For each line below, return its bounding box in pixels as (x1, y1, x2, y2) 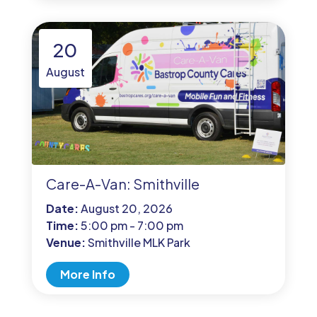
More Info (59, 267, 115, 282)
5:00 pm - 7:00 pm (80, 217, 183, 233)
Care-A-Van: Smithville (45, 174, 200, 192)
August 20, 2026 (80, 200, 173, 216)
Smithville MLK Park (87, 234, 190, 250)
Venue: (45, 234, 88, 250)
